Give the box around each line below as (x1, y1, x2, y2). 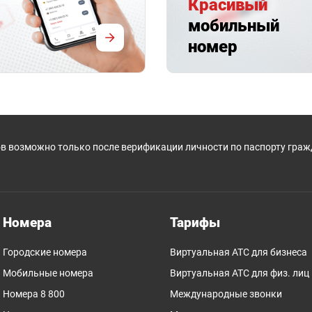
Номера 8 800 (3, 288, 65, 299)
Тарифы (170, 214, 220, 231)
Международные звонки (170, 288, 282, 299)
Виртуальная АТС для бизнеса (170, 246, 307, 258)
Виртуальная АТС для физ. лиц (170, 267, 309, 279)
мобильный (188, 15, 279, 36)
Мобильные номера (3, 267, 93, 279)
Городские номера (3, 246, 87, 258)
